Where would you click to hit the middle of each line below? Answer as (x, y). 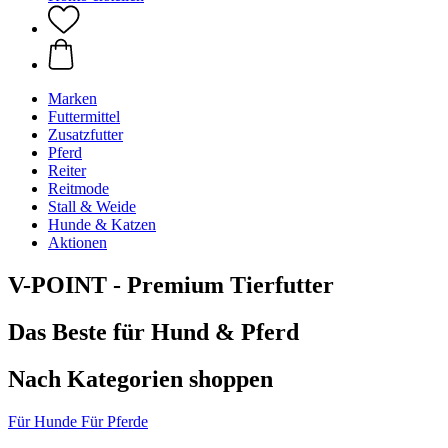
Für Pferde (114, 421)
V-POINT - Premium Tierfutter (171, 284)
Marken (72, 98)
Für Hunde (42, 421)
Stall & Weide (92, 206)
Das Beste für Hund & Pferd (153, 331)
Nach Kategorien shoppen (140, 378)
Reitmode (78, 188)
